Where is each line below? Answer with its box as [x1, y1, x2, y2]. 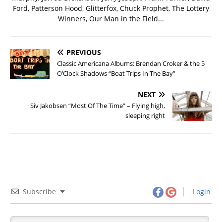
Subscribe [23, 186, 56, 196]
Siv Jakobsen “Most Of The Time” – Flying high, [30, 101, 165, 110]
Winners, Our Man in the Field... [58, 13, 164, 23]
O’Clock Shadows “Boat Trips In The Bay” [57, 68, 175, 78]
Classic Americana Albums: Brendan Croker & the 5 [57, 58, 205, 68]
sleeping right [125, 111, 165, 120]
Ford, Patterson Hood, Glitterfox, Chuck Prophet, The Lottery [13, 3, 209, 13]
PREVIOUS [66, 47, 101, 57]
